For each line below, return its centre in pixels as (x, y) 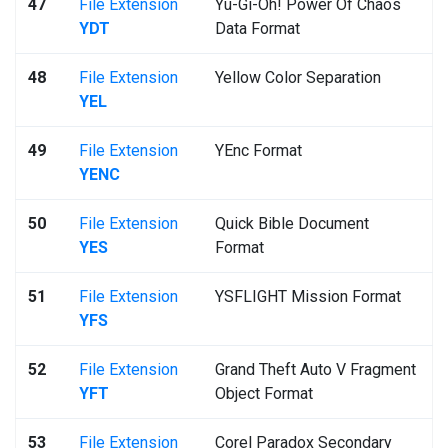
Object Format (264, 393)
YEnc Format (258, 150)
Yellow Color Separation (298, 77)
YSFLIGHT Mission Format (308, 296)
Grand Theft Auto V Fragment (315, 369)
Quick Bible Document (292, 223)
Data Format (257, 28)
